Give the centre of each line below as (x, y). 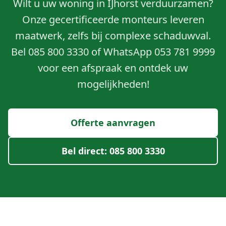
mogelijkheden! (113, 84)
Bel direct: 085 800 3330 (113, 151)
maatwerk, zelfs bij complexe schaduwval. (113, 36)
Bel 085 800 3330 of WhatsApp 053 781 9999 (113, 52)
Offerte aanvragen (113, 123)
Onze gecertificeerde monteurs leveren (113, 19)
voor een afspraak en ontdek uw (113, 68)
